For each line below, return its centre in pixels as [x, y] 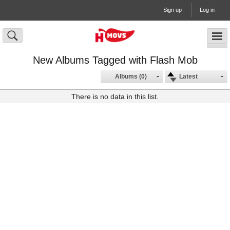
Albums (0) [131, 76]
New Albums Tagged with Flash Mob [115, 60]
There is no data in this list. [115, 97]
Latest [188, 76]
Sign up [172, 10]
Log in [207, 10]
